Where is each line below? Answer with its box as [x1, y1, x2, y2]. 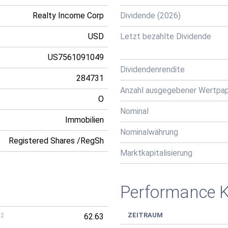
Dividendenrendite [120, 65, 185, 74]
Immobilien [65, 115, 104, 125]
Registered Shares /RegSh [9, 136, 104, 146]
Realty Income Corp [33, 11, 104, 20]
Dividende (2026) [120, 11, 181, 20]
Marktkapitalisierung [120, 148, 192, 158]
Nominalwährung [120, 127, 178, 137]
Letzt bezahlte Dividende [120, 32, 211, 41]
